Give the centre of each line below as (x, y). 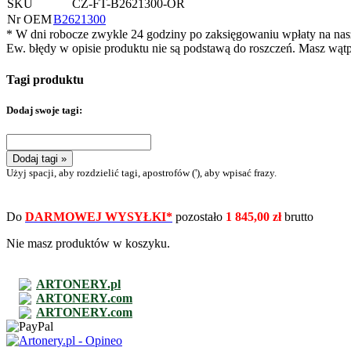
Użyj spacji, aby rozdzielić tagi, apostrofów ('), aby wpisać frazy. (141, 173)
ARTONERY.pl (78, 284)
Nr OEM (29, 20)
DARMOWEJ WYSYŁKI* (99, 217)
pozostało (199, 217)
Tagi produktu (45, 79)
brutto (297, 217)
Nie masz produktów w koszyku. (88, 244)
